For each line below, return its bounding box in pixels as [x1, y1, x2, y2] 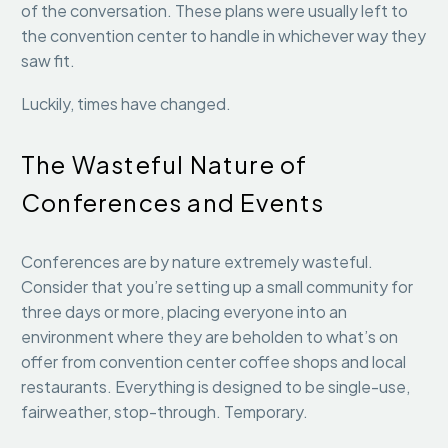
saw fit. [21, 50, 78, 72]
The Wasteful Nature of [21, 148, 308, 179]
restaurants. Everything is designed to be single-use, [21, 376, 410, 398]
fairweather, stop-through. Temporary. [21, 401, 308, 423]
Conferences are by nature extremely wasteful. [21, 251, 373, 273]
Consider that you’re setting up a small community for [21, 276, 413, 298]
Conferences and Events [21, 186, 325, 217]
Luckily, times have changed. [21, 92, 234, 114]
